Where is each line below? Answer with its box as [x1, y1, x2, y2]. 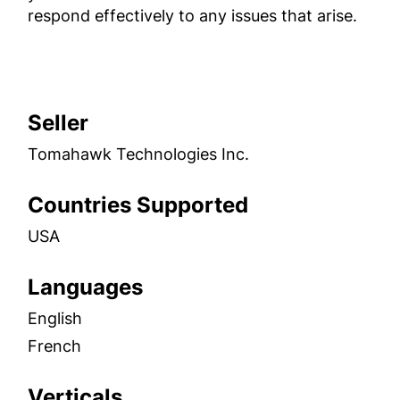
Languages [28, 273, 144, 300]
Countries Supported [28, 191, 249, 218]
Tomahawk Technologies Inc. [28, 144, 250, 163]
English [28, 308, 83, 328]
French [28, 336, 82, 355]
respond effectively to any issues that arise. [28, 5, 358, 25]
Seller [28, 109, 89, 136]
